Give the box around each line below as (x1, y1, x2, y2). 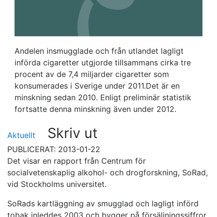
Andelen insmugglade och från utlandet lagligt (15, 46, 184, 56)
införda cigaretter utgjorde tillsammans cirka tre (15, 58, 191, 68)
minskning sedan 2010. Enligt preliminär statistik (15, 93, 191, 103)
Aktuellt (7, 130, 35, 140)
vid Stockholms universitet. (7, 179, 107, 189)
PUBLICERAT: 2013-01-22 (7, 144, 100, 155)
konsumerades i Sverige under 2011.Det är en (15, 81, 180, 91)
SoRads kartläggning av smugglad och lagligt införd (7, 199, 199, 209)
